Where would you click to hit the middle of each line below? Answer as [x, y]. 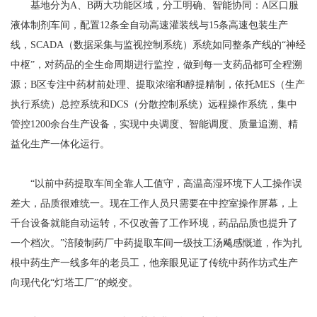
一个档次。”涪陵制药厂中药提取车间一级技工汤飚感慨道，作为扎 [156, 243]
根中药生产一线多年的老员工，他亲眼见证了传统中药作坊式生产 [154, 263]
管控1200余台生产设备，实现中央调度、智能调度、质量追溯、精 [154, 124]
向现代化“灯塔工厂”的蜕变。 [74, 283]
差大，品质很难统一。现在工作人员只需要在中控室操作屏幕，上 [154, 203]
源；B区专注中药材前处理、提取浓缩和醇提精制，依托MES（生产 [158, 85]
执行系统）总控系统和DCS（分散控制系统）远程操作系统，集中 [154, 104]
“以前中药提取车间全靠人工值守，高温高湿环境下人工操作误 [156, 184]
